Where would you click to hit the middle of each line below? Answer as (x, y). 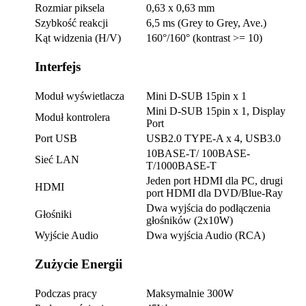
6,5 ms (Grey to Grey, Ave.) (206, 23)
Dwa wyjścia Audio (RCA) (206, 235)
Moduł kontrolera (72, 117)
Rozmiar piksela (70, 8)
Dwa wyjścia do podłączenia (208, 208)
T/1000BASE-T (181, 165)
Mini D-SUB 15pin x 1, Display (216, 111)
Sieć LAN (57, 159)
